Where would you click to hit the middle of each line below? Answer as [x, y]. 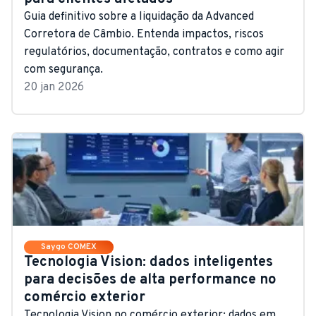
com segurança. [63, 69]
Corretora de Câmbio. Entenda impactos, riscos [144, 34]
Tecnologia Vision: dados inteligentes [148, 262]
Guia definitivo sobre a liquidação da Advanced [139, 17]
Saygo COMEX [69, 247]
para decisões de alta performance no [150, 280]
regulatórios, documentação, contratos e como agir [154, 52]
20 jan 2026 [54, 87]
